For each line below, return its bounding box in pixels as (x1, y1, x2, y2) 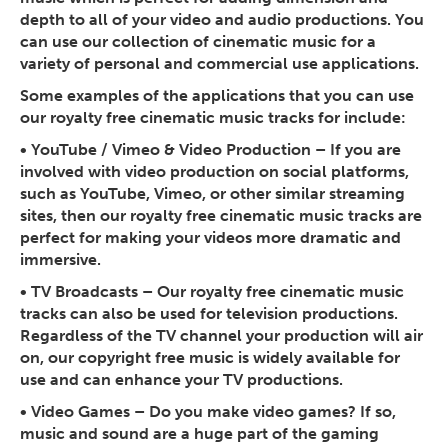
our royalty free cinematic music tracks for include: (20, 108, 406, 128)
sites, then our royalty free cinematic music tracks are (20, 206, 422, 226)
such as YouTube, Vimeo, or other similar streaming (20, 184, 405, 204)
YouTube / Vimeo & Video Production (31, 140, 311, 160)
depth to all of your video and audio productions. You (20, 10, 424, 30)
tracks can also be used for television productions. (20, 304, 398, 324)
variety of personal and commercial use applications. (20, 54, 419, 74)
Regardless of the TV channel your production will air (20, 326, 423, 346)
